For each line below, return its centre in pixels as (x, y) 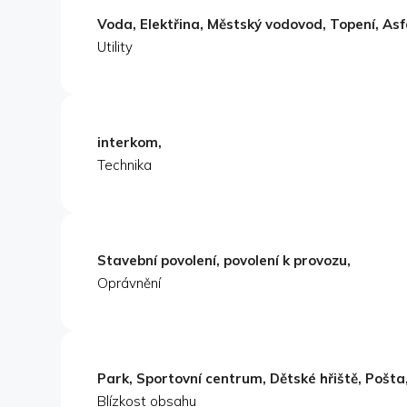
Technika (124, 165)
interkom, (129, 143)
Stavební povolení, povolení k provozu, (224, 261)
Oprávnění (129, 283)
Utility (115, 47)
